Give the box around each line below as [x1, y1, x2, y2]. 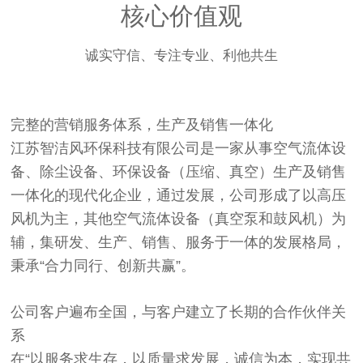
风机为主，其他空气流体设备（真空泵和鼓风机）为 [11, 211, 347, 228]
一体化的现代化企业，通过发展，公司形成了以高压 [11, 187, 347, 204]
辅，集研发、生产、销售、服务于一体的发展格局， [11, 234, 347, 251]
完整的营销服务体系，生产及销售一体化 [11, 117, 274, 134]
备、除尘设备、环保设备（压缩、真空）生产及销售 [11, 164, 347, 181]
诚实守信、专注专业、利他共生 [85, 48, 278, 64]
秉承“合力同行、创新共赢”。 [11, 258, 196, 275]
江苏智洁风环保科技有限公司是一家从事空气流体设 [11, 140, 347, 157]
